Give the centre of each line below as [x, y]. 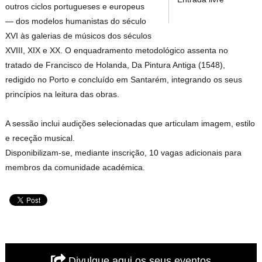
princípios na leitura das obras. [63, 94]
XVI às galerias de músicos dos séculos [79, 36]
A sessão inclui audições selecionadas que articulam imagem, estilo [130, 124]
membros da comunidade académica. [75, 168]
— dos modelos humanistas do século [76, 21]
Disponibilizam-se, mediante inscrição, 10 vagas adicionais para [124, 153]
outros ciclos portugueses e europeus [75, 7]
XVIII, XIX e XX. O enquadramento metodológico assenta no [117, 51]
